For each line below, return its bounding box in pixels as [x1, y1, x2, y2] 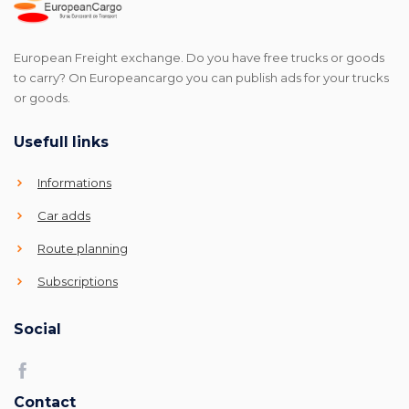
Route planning [37, 241, 128, 257]
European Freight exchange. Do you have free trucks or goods [14, 50, 384, 66]
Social [14, 320, 61, 339]
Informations [37, 175, 111, 191]
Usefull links [14, 133, 109, 152]
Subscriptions [37, 274, 118, 289]
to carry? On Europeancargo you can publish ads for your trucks [14, 70, 389, 86]
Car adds [37, 208, 90, 224]
